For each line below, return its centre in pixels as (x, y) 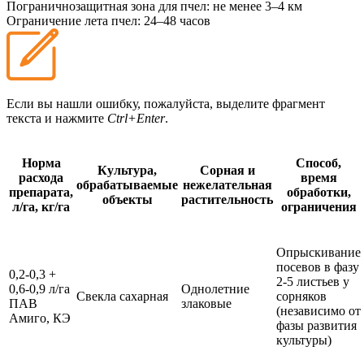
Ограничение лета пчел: (74, 21)
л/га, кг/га (41, 207)
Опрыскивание (318, 253)
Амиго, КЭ (40, 318)
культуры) (304, 340)
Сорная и (227, 171)
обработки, (318, 193)
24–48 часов (177, 21)
